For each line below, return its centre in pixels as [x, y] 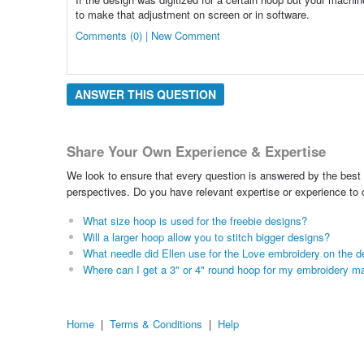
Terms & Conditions [156, 324]
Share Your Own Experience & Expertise [196, 151]
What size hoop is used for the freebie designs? [195, 221]
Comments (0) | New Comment [147, 35]
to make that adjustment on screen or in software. [192, 14]
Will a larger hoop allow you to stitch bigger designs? [206, 237]
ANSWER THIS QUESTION [145, 94]
